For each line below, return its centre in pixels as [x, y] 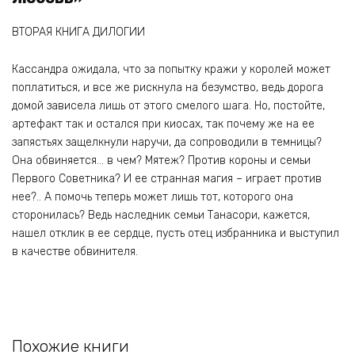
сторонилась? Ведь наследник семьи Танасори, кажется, [161, 215]
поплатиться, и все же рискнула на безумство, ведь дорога [168, 87]
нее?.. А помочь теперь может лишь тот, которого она [153, 197]
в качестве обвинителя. [75, 251]
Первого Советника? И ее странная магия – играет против [167, 178]
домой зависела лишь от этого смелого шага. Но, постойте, [168, 105]
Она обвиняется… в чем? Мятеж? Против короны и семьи [161, 160]
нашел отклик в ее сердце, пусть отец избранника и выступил [176, 233]
